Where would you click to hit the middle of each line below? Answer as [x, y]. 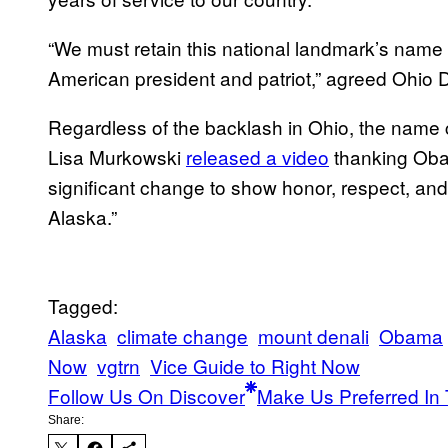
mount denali [313, 335]
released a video [257, 156]
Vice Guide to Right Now [255, 365]
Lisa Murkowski [117, 156]
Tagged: [83, 305]
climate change [182, 335]
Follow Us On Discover [146, 395]
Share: [66, 419]
